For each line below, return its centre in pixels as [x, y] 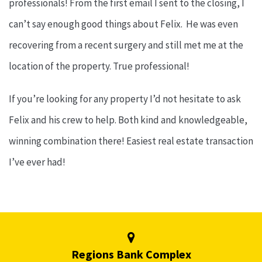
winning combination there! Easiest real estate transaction [131, 141]
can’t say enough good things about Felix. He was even [123, 24]
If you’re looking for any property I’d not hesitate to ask [125, 99]
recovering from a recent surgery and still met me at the [126, 45]
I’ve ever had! [37, 162]
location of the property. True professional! [99, 66]
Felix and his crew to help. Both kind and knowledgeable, [128, 120]
